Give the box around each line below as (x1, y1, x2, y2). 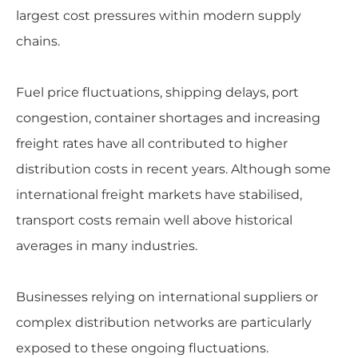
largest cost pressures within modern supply (15, 7, 301, 23)
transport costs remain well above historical (15, 212, 292, 228)
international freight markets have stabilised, (15, 186, 302, 202)
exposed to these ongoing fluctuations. (15, 340, 268, 356)
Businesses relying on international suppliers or (15, 288, 318, 304)
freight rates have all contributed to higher (15, 135, 288, 151)
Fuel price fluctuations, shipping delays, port (15, 84, 299, 100)
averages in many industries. (15, 237, 197, 253)
